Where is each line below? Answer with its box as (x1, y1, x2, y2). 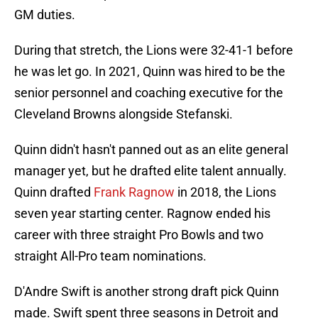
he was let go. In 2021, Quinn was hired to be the (14, 64, 285, 79)
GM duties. (14, 7, 75, 23)
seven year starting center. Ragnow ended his (14, 206, 270, 221)
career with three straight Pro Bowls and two (14, 227, 263, 243)
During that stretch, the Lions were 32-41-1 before (14, 43, 293, 58)
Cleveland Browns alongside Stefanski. (14, 106, 233, 122)
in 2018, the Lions (175, 185, 276, 200)
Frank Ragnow (94, 185, 175, 200)
